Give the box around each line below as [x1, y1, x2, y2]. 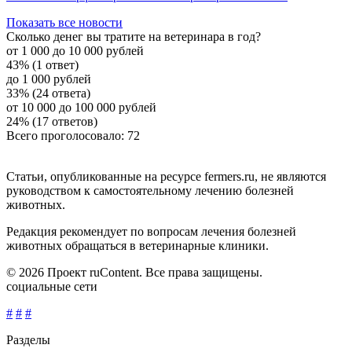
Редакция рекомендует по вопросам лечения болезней [6, 225, 296, 239]
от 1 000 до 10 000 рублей [6, 44, 144, 58]
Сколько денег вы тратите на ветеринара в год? [6, 30, 261, 44]
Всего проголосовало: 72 [6, 129, 140, 143]
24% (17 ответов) [6, 115, 97, 129]
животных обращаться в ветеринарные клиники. [6, 239, 269, 253]
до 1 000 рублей [6, 72, 91, 86]
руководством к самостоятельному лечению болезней [6, 184, 294, 198]
